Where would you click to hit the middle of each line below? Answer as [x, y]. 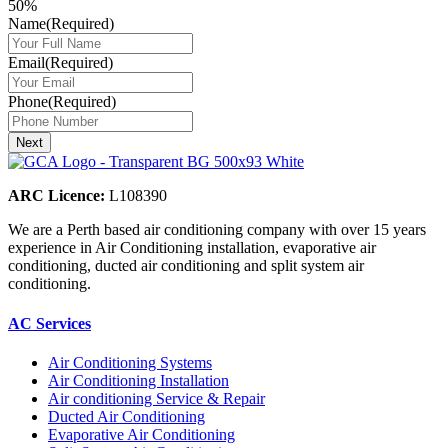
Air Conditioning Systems [130, 362]
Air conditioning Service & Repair [156, 398]
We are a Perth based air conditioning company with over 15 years [217, 230]
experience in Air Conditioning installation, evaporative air [192, 248]
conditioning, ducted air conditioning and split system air [186, 266]
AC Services [49, 323]
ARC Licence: [56, 196]
